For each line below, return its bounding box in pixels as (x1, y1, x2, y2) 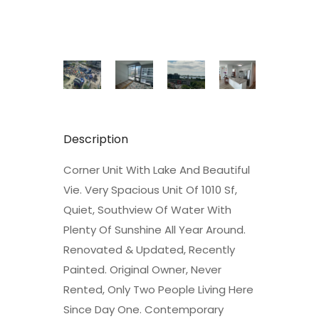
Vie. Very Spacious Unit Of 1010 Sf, (63, 182, 237, 197)
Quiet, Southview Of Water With (63, 202, 231, 217)
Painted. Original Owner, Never (63, 261, 221, 277)
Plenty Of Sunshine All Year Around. (63, 221, 246, 237)
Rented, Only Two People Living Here (63, 281, 253, 297)
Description (63, 130, 128, 147)
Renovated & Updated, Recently (63, 241, 235, 257)
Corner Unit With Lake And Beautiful (63, 162, 250, 177)
